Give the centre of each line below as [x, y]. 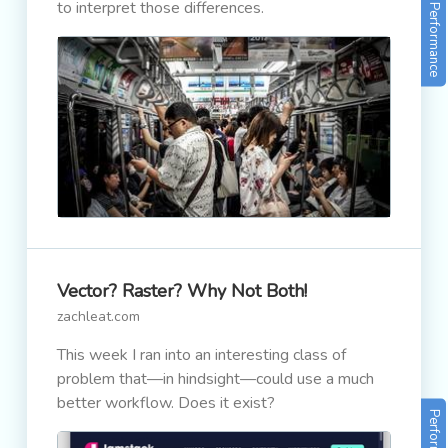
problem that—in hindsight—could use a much [215, 379]
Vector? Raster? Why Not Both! [182, 291]
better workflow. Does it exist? [166, 403]
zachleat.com [98, 316]
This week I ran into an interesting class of [201, 355]
